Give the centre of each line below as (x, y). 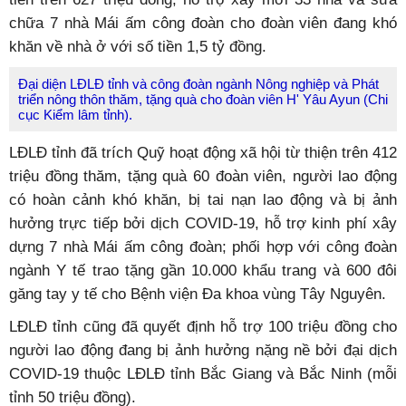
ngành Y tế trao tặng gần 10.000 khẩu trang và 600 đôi (203, 270)
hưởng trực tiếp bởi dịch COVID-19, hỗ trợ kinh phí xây (203, 223)
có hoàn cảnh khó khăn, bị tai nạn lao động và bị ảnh (203, 199)
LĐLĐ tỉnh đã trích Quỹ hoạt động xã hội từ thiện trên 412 (203, 152)
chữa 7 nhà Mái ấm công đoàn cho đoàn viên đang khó (203, 23)
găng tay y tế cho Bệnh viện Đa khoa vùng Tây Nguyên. (198, 294)
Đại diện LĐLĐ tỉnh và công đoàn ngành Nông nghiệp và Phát (198, 84)
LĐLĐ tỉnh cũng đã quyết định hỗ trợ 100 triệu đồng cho (203, 326)
